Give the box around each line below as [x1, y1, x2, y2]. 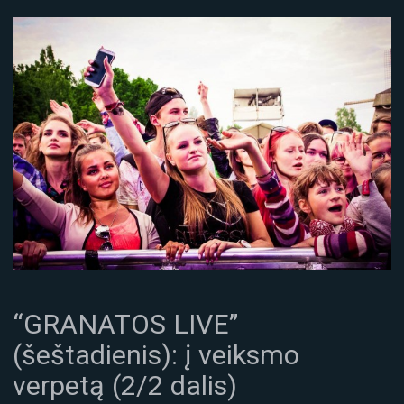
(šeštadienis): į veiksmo [13, 339, 299, 372]
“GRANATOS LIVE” [13, 308, 238, 341]
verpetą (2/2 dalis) [13, 370, 237, 402]
